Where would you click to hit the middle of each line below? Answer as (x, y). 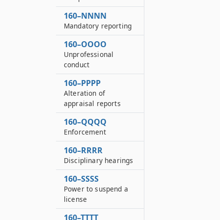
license (76, 199)
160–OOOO (85, 44)
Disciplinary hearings (99, 160)
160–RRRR (83, 150)
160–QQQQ (85, 122)
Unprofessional (89, 54)
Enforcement (85, 132)
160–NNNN (85, 16)
